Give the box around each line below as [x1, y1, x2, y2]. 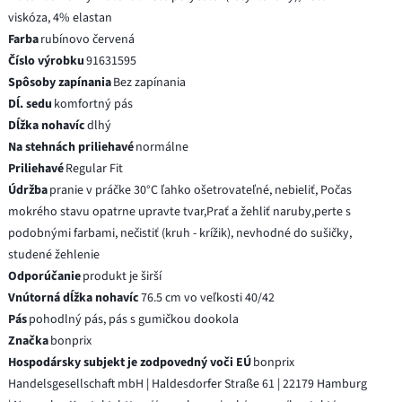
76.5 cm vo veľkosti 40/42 [141, 288, 275, 307]
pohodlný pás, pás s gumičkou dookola [29, 310, 240, 328]
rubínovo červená [40, 30, 135, 48]
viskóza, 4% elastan [8, 8, 113, 27]
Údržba [8, 180, 48, 199]
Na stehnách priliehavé [8, 137, 135, 156]
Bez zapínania [113, 73, 187, 92]
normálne [135, 137, 189, 156]
